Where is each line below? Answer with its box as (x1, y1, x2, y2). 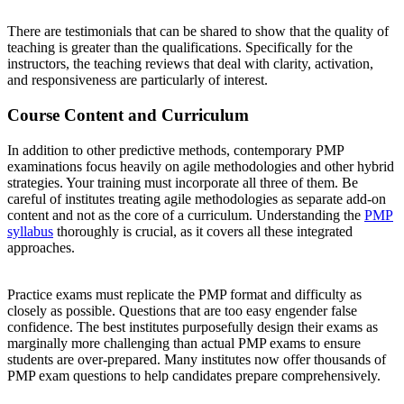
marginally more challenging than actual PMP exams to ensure (7, 335, 361, 351)
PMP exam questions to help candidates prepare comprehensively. (7, 367, 381, 383)
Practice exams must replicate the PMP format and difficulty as (7, 286, 362, 302)
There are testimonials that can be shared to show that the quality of (7, 23, 389, 40)
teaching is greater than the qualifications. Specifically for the (7, 40, 353, 56)
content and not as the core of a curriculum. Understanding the (7, 207, 364, 223)
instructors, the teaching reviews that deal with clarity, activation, (7, 56, 373, 72)
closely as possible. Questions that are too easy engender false (7, 302, 357, 318)
